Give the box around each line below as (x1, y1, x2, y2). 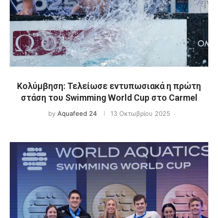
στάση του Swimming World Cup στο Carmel (20, 92, 198, 103)
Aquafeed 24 (57, 109, 97, 117)
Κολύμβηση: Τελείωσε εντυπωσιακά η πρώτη (17, 81, 201, 91)
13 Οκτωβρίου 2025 (110, 109, 170, 117)
